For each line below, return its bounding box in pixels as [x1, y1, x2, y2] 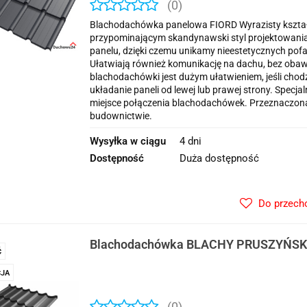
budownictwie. [90, 110, 152, 121]
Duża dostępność [180, 152, 259, 164]
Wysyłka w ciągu [90, 135, 166, 147]
